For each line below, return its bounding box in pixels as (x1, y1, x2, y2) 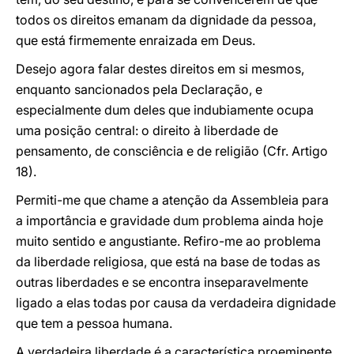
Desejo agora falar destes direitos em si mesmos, (16, 61, 304, 77)
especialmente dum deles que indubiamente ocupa (16, 102, 314, 118)
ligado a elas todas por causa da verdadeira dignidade (16, 295, 336, 311)
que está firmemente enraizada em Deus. (16, 32, 255, 48)
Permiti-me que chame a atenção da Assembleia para (16, 192, 329, 208)
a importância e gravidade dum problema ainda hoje (16, 213, 323, 228)
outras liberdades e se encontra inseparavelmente (16, 274, 308, 290)
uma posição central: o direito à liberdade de (16, 122, 278, 138)
